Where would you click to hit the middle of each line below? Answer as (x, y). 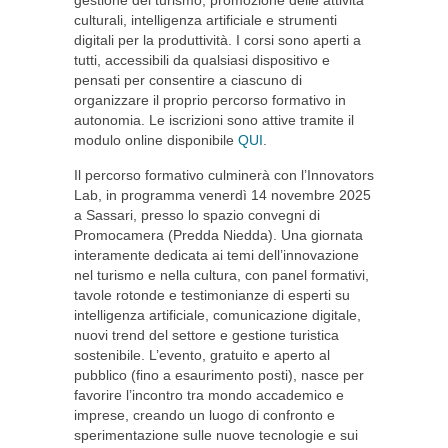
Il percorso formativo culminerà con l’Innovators (224, 175)
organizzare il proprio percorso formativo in (210, 100)
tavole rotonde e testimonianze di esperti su (212, 295)
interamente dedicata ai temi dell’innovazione (216, 255)
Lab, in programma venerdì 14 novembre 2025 (222, 195)
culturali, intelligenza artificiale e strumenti (205, 20)
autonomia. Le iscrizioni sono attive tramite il (214, 120)
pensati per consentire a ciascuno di (188, 80)
